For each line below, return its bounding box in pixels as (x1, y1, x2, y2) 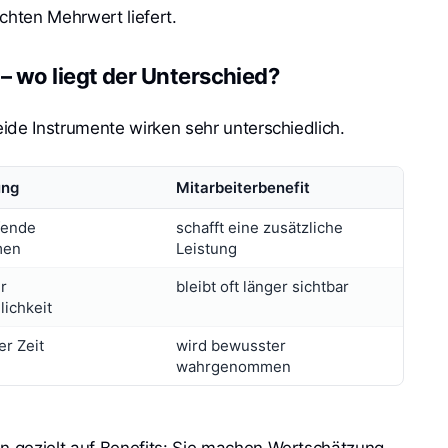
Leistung (176, 238, 237, 258)
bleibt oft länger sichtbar (176, 276, 349, 296)
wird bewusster (176, 335, 286, 355)
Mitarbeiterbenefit (176, 177, 310, 197)
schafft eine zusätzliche (176, 217, 343, 237)
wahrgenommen (176, 356, 291, 376)
